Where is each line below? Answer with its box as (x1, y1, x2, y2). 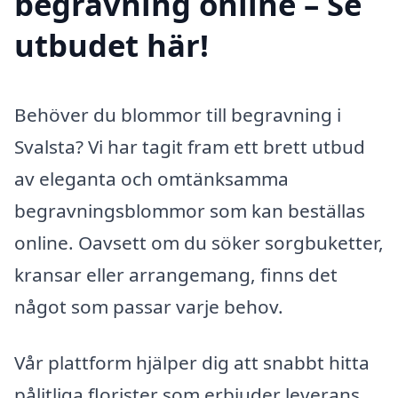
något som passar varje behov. (14, 293, 283, 319)
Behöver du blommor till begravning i (14, 101, 341, 127)
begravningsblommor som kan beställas (14, 197, 365, 223)
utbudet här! (14, 23, 209, 66)
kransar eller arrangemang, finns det (14, 261, 338, 287)
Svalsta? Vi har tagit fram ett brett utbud (14, 133, 365, 159)
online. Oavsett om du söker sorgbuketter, (14, 229, 384, 255)
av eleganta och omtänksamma (14, 165, 289, 191)
